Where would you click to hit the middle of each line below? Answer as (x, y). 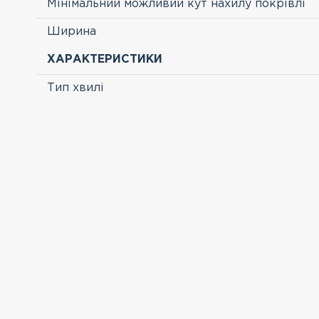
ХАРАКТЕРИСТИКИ (105, 59)
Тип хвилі (75, 88)
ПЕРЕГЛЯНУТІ (62, 143)
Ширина (72, 32)
